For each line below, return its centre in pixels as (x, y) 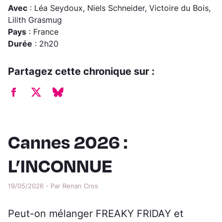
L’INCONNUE (60, 165)
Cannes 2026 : (68, 141)
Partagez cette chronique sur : (81, 72)
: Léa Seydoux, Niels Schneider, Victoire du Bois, (119, 8)
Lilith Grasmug (35, 20)
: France (42, 32)
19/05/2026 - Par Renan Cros (53, 186)
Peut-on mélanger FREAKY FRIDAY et (96, 213)
